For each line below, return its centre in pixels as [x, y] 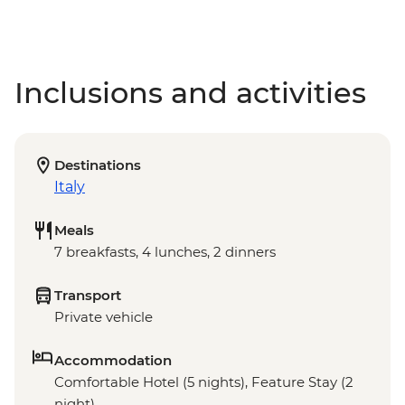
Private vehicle [104, 316]
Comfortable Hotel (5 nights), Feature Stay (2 [204, 381]
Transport [88, 295]
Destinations [98, 165]
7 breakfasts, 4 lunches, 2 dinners [165, 251]
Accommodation [113, 360]
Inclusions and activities [190, 92]
